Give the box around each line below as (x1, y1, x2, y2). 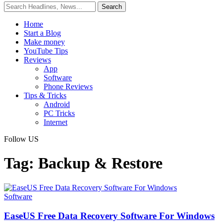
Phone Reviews (44, 82, 93, 91)
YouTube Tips (24, 47, 68, 55)
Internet (44, 118, 67, 126)
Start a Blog (24, 29, 61, 37)
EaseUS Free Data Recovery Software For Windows (4, 210, 215, 221)
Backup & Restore (38, 154, 163, 172)
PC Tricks (44, 109, 75, 117)
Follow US (4, 135, 39, 143)
